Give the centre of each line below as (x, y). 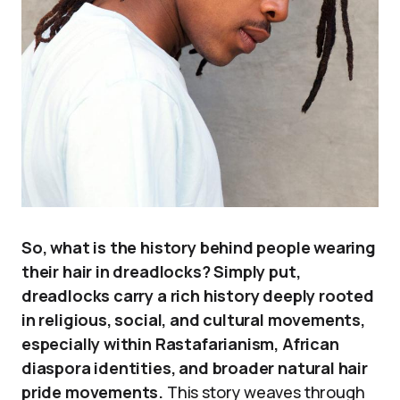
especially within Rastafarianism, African (180, 343)
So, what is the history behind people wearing (199, 247)
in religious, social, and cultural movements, (193, 319)
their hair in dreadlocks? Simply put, (161, 271)
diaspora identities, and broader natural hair (195, 367)
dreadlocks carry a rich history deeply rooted (198, 295)
